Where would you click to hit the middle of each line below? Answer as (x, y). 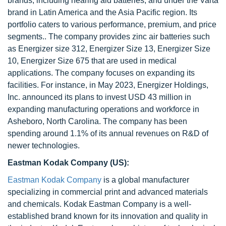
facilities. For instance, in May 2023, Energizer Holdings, (108, 85)
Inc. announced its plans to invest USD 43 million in (99, 97)
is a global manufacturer (145, 180)
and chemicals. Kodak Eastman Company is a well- (99, 204)
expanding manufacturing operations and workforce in (103, 109)
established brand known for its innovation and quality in (108, 216)
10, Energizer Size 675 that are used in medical (92, 61)
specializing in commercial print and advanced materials (108, 192)
